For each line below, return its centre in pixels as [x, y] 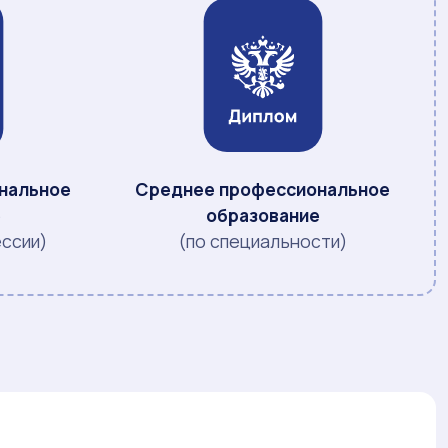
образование [262, 214]
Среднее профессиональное [263, 188]
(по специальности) [262, 240]
